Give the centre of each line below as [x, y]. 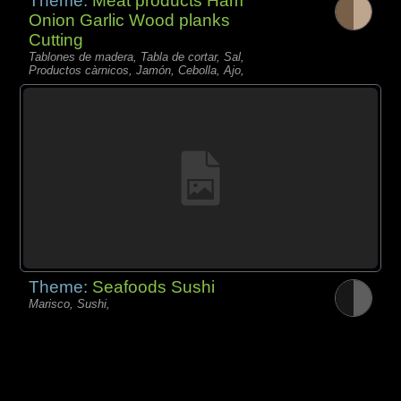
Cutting [56, 39]
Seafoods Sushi [154, 287]
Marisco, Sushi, [70, 304]
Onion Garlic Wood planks [130, 20]
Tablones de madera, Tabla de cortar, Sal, [137, 56]
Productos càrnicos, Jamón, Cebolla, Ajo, [137, 70]
